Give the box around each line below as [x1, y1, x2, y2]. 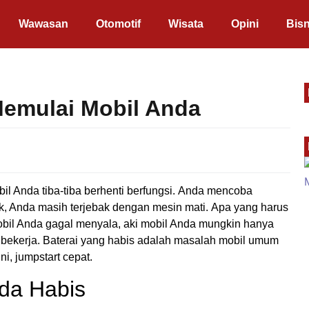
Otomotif [95, 18, 141, 30]
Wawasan [18, 18, 68, 30]
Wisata [168, 18, 203, 30]
